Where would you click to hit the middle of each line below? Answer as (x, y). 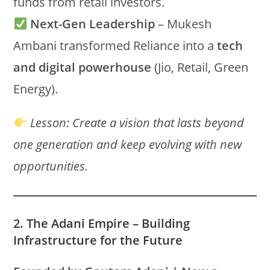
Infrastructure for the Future (98, 240)
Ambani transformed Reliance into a (115, 46)
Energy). (36, 89)
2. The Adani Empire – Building (102, 223)
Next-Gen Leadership (93, 24)
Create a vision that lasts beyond (159, 123)
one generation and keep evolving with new (128, 144)
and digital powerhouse (83, 67)
